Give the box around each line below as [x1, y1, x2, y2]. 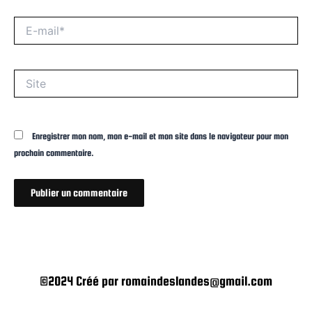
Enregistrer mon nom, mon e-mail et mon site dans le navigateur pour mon [32, 131, 288, 142]
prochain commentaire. [14, 148, 94, 159]
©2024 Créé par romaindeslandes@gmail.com [40, 274, 272, 289]
